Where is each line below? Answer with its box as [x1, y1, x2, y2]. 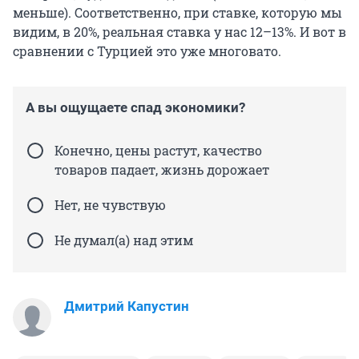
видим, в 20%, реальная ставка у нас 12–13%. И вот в [13, 23, 346, 41]
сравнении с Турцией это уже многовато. [13, 42, 281, 60]
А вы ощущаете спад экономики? [26, 99, 245, 116]
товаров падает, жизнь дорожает [54, 161, 269, 179]
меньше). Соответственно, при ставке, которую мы [13, 4, 342, 22]
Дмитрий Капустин [64, 298, 189, 315]
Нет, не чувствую [54, 196, 166, 214]
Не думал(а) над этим [54, 232, 193, 249]
